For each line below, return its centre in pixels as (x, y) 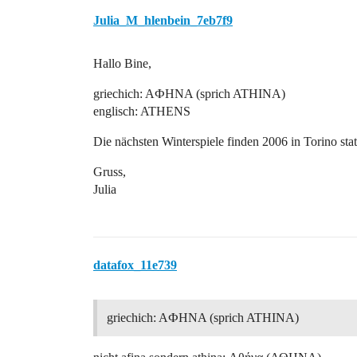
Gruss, (110, 172)
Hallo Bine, (122, 63)
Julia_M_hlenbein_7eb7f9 (163, 20)
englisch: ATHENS (142, 111)
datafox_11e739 (135, 265)
